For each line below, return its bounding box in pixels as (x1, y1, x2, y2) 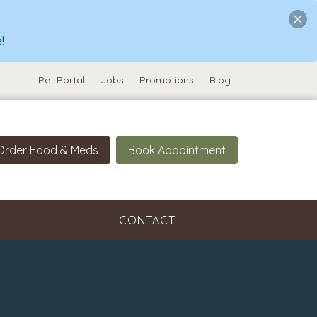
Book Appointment (128, 143, 226, 158)
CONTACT (118, 213, 175, 228)
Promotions (139, 74, 194, 87)
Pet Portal (38, 74, 85, 87)
